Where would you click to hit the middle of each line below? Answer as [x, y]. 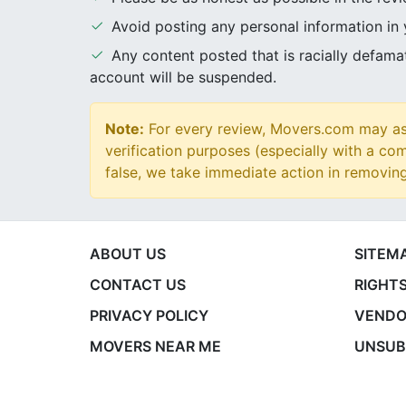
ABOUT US [127, 254]
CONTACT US [137, 285]
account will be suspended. [183, 77]
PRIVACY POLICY [149, 315]
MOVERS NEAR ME [155, 346]
